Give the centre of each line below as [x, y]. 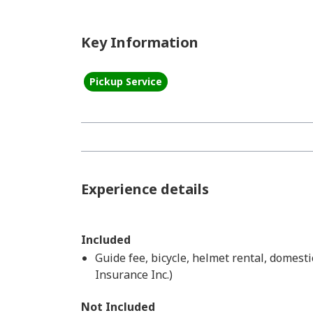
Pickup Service [126, 81]
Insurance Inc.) [134, 275]
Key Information [140, 42]
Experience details [145, 189]
